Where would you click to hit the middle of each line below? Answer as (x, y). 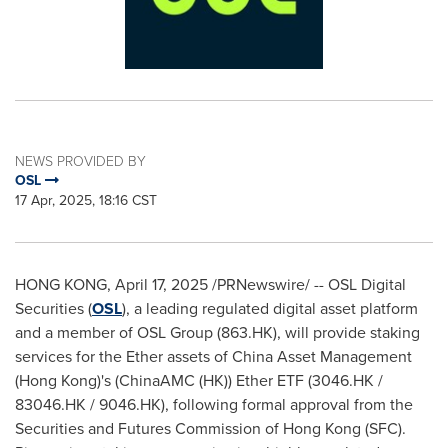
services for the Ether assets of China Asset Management (213, 356)
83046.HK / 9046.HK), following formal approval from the (214, 404)
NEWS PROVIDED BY (80, 160)
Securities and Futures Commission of (149, 428)
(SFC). (383, 428)
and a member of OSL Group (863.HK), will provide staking (217, 332)
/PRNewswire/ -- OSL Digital (307, 284)
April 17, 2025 (161, 284)
